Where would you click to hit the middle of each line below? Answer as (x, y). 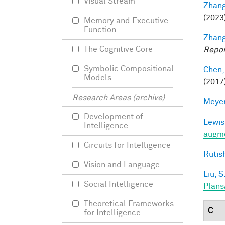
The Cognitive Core (118, 49)
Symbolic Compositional (129, 69)
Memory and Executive (126, 21)
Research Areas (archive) (119, 98)
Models (98, 78)
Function (100, 30)
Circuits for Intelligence (127, 145)
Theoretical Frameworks (129, 204)
